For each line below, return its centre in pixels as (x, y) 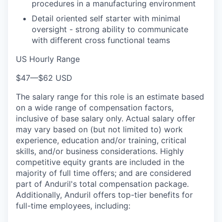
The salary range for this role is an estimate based (110, 97)
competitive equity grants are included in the (100, 162)
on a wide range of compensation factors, (95, 108)
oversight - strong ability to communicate (110, 29)
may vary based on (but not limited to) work (99, 129)
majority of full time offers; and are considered (104, 173)
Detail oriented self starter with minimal (106, 18)
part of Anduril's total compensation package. (102, 184)
